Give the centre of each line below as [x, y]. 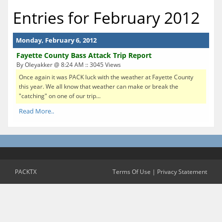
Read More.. [36, 111]
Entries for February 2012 [106, 17]
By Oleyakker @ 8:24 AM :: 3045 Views [69, 64]
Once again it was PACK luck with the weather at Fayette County [106, 77]
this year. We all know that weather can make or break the [99, 86]
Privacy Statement [182, 171]
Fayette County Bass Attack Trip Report [84, 55]
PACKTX [26, 171]
